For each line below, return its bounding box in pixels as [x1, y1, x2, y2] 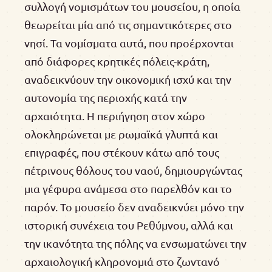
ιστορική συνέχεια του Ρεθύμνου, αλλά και [24, 219, 233, 232]
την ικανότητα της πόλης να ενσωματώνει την [24, 237, 246, 250]
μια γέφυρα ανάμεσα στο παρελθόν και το [24, 182, 232, 195]
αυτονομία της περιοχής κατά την [24, 91, 187, 104]
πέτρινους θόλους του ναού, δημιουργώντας [24, 164, 242, 177]
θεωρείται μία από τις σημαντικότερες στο [24, 18, 232, 32]
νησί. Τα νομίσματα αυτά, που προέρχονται [24, 36, 234, 50]
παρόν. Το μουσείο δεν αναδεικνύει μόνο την [24, 200, 244, 214]
